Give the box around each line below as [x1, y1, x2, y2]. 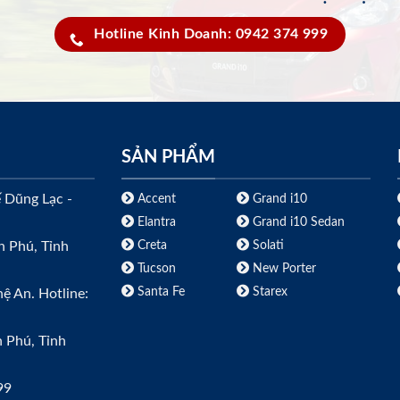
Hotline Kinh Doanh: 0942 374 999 [94, 28, 329, 42]
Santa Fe [133, 285, 185, 299]
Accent [133, 192, 176, 206]
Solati [248, 238, 284, 253]
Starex [248, 285, 287, 299]
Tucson [133, 262, 176, 276]
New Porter [248, 262, 316, 276]
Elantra [133, 215, 176, 229]
